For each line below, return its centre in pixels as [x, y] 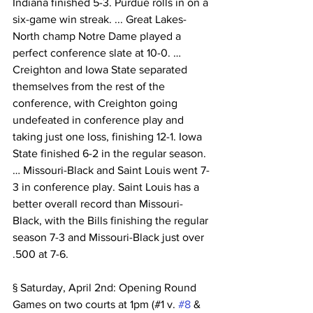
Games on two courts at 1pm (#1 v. [95, 304]
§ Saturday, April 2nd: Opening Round [106, 287]
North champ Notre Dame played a [98, 36]
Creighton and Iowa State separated [101, 70]
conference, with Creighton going [96, 103]
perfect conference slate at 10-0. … [97, 53]
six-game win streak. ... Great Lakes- [100, 19]
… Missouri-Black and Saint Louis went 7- [111, 170]
